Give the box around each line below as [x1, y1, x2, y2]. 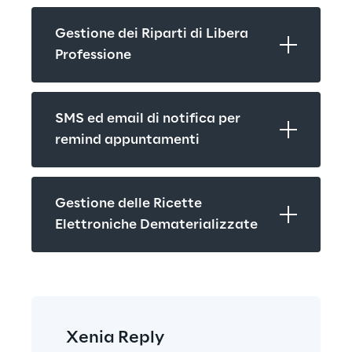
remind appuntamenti [55, 133, 200, 148]
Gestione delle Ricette [55, 196, 202, 211]
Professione [55, 48, 131, 63]
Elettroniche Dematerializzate [55, 218, 258, 233]
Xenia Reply [66, 329, 165, 347]
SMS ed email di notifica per [55, 112, 240, 126]
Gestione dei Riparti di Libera [55, 27, 248, 42]
